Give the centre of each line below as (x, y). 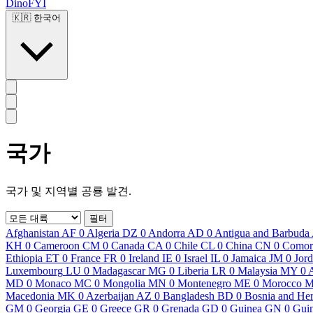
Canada (128, 245)
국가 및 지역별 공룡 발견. (68, 191)
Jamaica (249, 258)
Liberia (193, 270)
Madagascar (119, 270)
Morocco (282, 283)
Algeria (103, 233)
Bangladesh (189, 296)
